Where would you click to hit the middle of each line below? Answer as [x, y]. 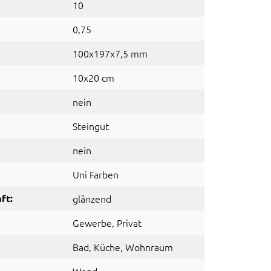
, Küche [105, 247]
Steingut [91, 126]
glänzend [92, 198]
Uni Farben [96, 174]
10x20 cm [93, 77]
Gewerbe [92, 223]
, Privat [127, 223]
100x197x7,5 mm [110, 53]
